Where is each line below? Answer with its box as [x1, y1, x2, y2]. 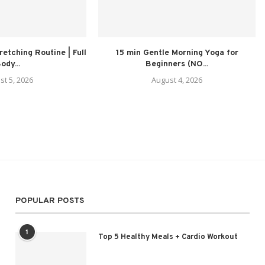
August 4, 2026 [151, 74, 202, 85]
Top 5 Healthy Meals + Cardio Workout [98, 232, 238, 242]
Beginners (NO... [146, 59, 208, 69]
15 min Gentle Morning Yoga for [115, 47, 238, 58]
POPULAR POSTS [15, 195, 84, 206]
